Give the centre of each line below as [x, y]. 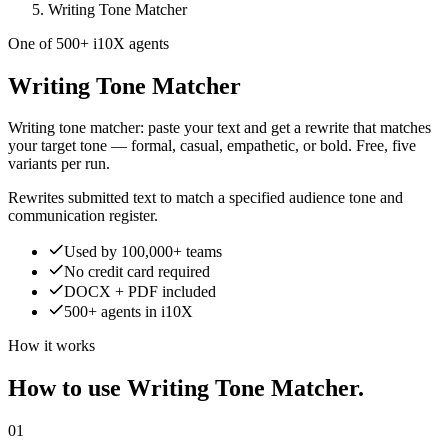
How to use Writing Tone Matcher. [186, 388]
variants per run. [59, 164]
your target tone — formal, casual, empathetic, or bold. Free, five [212, 146]
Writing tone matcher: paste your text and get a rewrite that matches [219, 128]
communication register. [83, 216]
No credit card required [137, 272]
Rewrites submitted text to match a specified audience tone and [205, 198]
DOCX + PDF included [140, 292]
